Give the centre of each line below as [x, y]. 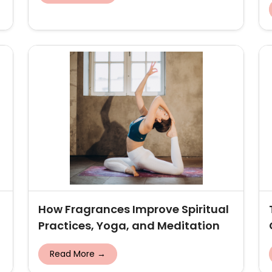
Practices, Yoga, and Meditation [129, 226]
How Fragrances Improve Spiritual [134, 209]
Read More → [78, 254]
